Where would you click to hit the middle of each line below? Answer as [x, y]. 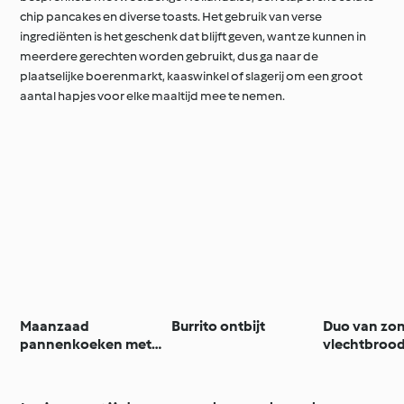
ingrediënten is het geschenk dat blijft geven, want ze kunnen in [193, 37]
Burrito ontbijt [219, 326]
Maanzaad [55, 326]
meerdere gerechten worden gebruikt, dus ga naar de [170, 57]
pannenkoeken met [86, 344]
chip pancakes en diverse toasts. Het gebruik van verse [171, 17]
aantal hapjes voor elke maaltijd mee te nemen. [153, 96]
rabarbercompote [80, 363]
